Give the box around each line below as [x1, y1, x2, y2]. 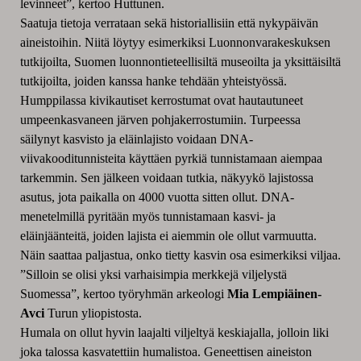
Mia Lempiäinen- [226, 287, 322, 301]
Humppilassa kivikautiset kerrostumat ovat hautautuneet [19, 93, 303, 108]
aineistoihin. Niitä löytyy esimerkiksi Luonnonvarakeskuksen [19, 35, 330, 50]
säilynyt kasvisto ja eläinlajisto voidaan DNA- [19, 132, 253, 147]
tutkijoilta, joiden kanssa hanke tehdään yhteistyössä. [19, 74, 287, 89]
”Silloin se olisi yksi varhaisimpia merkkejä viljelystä [19, 268, 287, 282]
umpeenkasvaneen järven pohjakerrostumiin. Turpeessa [19, 113, 301, 127]
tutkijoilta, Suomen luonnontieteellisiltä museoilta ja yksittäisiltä [19, 55, 341, 69]
